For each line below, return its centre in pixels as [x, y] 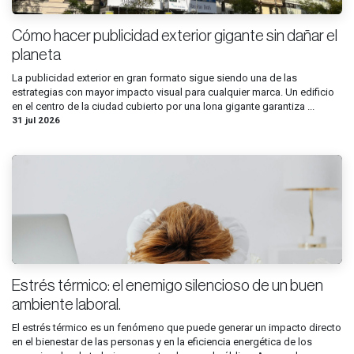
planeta [36, 55]
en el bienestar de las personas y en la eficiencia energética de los [162, 341]
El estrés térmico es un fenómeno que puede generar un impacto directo [177, 327]
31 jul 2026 [36, 120]
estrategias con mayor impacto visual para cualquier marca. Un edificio [173, 92]
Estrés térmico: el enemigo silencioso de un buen [168, 286]
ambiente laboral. [66, 305]
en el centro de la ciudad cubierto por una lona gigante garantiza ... [163, 106]
